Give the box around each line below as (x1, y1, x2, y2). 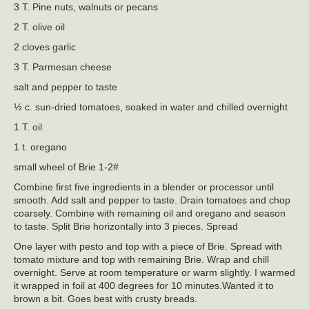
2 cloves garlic (14, 41, 76, 53)
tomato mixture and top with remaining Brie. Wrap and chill (14, 254, 269, 266)
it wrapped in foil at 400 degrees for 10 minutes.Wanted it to (14, 280, 274, 292)
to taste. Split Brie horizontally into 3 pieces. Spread (14, 221, 238, 232)
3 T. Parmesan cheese (14, 61, 112, 73)
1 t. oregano (14, 141, 67, 153)
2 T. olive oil (14, 21, 65, 33)
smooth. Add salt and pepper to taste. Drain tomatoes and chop (14, 195, 290, 206)
